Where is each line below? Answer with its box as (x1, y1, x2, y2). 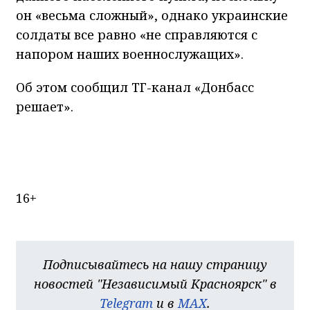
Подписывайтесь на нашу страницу (43, 256, 267, 273)
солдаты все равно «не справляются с (16, 26, 257, 44)
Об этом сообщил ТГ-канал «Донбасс (16, 79, 254, 96)
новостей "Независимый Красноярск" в (33, 275, 277, 293)
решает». (16, 98, 73, 116)
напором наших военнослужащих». (16, 46, 244, 63)
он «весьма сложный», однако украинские (16, 7, 288, 24)
